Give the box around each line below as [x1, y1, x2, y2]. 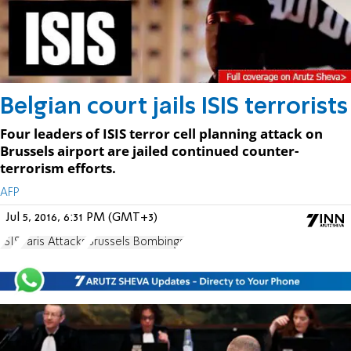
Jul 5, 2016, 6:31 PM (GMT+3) [6, 211, 157, 224]
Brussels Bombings [87, 236, 185, 248]
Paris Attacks [20, 236, 87, 248]
